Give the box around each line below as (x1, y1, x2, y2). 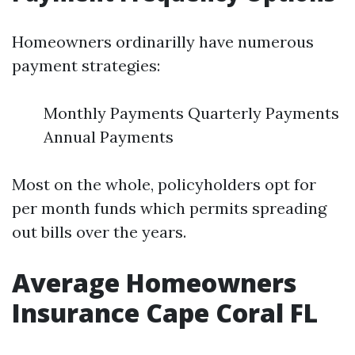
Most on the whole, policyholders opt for (12, 174, 316, 194)
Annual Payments (44, 127, 174, 147)
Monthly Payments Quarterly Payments (44, 103, 339, 123)
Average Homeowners (12, 265, 296, 300)
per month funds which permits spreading (12, 198, 326, 218)
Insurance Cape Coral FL (12, 296, 318, 330)
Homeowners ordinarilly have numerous (12, 32, 314, 52)
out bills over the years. (12, 222, 186, 242)
